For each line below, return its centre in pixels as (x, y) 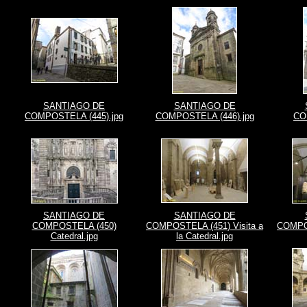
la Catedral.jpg (205, 236)
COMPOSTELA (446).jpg (205, 116)
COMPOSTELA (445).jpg (74, 116)
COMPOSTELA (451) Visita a (205, 226)
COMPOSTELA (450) (74, 226)
